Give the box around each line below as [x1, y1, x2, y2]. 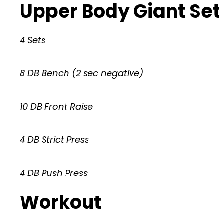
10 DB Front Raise [20, 100, 93, 112]
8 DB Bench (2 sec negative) [20, 66, 143, 79]
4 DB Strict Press [20, 133, 89, 146]
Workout [20, 189, 101, 215]
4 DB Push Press [20, 166, 88, 179]
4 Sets [20, 33, 45, 46]
